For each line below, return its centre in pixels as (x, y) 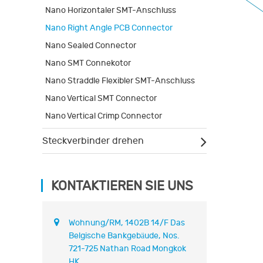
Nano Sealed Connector (91, 45)
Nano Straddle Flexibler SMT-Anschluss (120, 80)
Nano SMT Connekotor (88, 63)
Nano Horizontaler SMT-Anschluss (111, 10)
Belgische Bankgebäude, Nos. (124, 235)
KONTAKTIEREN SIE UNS (122, 186)
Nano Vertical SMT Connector (101, 98)
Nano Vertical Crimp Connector (104, 116)
